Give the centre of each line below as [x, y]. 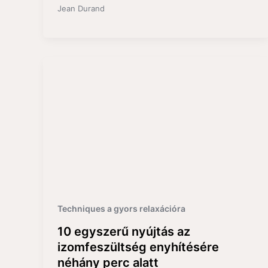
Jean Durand [81, 9]
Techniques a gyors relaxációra [121, 209]
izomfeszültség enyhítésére [138, 247]
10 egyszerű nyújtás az [124, 231]
